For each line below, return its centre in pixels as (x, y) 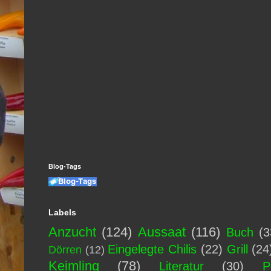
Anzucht (72, 232)
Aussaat (162, 232)
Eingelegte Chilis (152, 249)
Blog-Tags (65, 166)
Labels (62, 212)
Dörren (65, 250)
